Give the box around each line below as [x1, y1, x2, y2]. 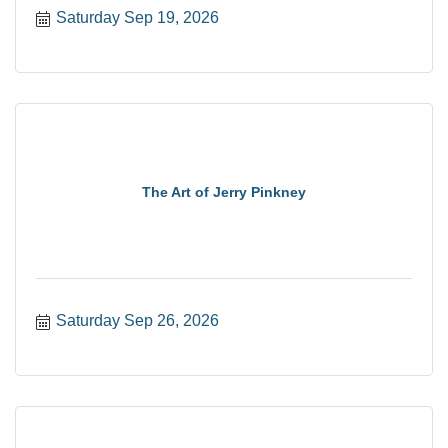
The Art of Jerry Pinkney [142, 183, 306, 200]
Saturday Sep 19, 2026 [56, 9, 219, 26]
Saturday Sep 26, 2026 [56, 312, 219, 329]
